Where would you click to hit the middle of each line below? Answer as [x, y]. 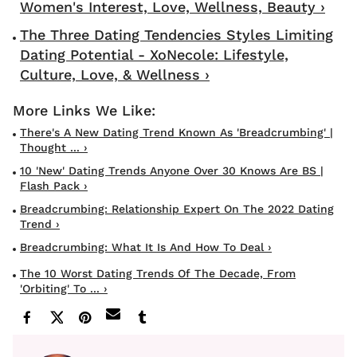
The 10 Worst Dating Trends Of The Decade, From [158, 274]
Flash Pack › [54, 186]
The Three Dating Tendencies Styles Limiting [177, 35]
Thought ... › [54, 148]
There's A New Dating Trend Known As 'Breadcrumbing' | [177, 133]
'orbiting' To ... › [64, 289]
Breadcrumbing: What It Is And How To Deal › [146, 247]
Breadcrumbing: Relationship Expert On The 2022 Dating [177, 209]
